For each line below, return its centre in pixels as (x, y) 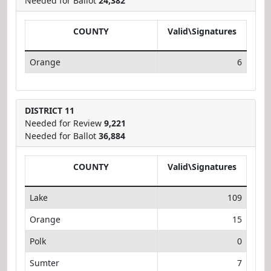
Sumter (44, 263)
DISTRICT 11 (49, 110)
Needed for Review (64, 123)
